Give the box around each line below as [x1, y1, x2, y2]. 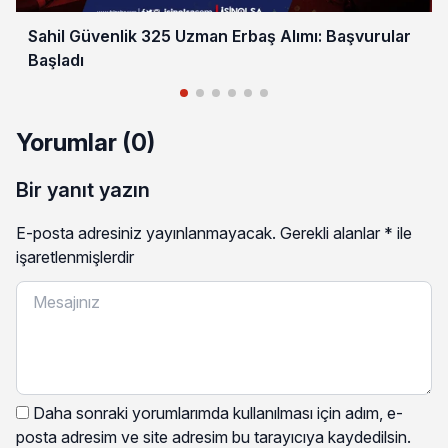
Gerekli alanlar [280, 222, 384, 243]
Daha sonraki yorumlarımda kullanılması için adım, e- [33, 402, 403, 423]
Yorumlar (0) [16, 127, 155, 157]
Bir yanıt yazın [16, 177, 150, 202]
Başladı [28, 49, 84, 70]
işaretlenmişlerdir [16, 246, 134, 267]
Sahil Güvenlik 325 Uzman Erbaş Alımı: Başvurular [28, 25, 411, 46]
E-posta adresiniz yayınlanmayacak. [16, 222, 276, 243]
